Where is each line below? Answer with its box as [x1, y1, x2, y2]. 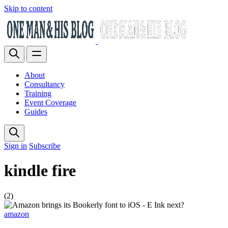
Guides [24, 107, 47, 116]
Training [24, 89, 51, 98]
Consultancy [24, 80, 65, 89]
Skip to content [4, 4, 52, 13]
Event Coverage [24, 98, 76, 107]
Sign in [4, 141, 27, 150]
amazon [4, 209, 29, 218]
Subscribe [29, 141, 61, 150]
